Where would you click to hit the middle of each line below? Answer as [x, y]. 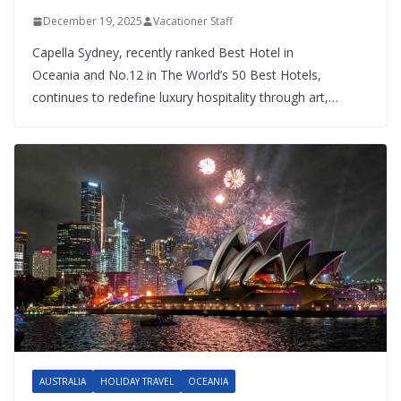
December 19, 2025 [93, 21]
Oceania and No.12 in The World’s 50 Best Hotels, [177, 75]
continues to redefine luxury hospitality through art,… [185, 98]
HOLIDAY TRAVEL [137, 381]
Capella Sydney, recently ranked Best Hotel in [163, 53]
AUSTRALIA [63, 381]
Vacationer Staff [193, 21]
